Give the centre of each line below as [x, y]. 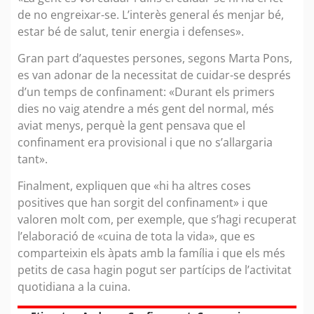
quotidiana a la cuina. [74, 287]
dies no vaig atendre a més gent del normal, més [146, 108]
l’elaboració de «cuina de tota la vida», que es [136, 237]
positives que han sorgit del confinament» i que [143, 203]
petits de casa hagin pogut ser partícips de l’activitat [155, 270]
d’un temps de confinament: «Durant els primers [146, 91]
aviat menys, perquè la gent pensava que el [131, 125]
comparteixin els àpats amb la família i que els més [151, 253]
